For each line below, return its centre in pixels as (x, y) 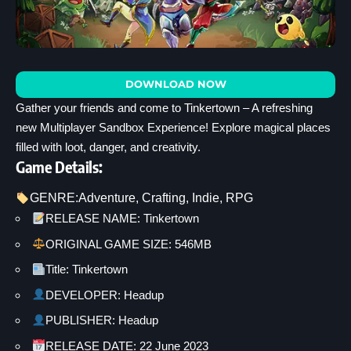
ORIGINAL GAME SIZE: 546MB (129, 244)
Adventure (107, 198)
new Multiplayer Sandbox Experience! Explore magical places (173, 127)
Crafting (164, 198)
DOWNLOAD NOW (175, 84)
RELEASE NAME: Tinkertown (123, 219)
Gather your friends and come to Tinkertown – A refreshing (164, 107)
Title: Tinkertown (87, 270)
